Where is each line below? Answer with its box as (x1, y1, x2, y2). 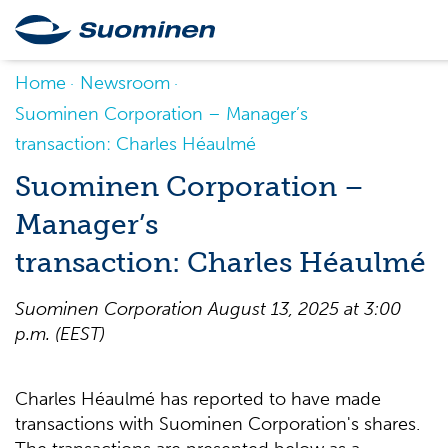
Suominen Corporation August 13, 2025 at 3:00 (15, 298, 401, 320)
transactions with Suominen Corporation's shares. (15, 413, 420, 435)
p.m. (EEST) (15, 323, 105, 345)
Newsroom (80, 72, 170, 94)
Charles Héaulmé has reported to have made (15, 388, 381, 410)
